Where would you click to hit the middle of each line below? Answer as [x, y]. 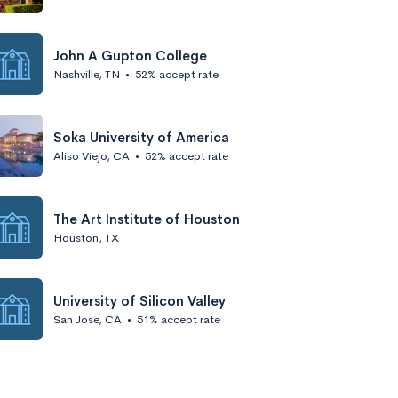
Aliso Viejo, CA [92, 155]
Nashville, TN [87, 74]
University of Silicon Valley [139, 300]
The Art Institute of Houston [147, 219]
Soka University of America [141, 137]
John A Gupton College [130, 55]
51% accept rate [179, 319]
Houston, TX [86, 237]
